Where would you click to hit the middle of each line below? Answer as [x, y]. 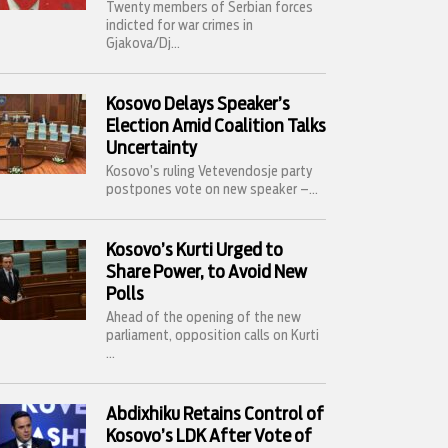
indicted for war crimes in [179, 26]
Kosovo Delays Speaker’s [198, 105]
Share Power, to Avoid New [206, 273]
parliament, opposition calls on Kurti [212, 336]
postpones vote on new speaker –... [212, 190]
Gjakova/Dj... [143, 44]
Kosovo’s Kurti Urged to [194, 251]
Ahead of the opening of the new [203, 318]
